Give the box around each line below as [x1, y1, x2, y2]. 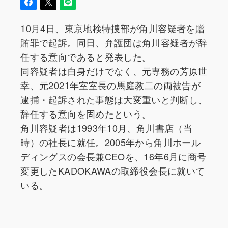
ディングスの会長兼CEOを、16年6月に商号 [20, 149, 207, 163]
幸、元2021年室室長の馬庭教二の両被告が [20, 78, 201, 92]
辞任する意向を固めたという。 [20, 106, 152, 120]
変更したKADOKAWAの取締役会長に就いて [20, 163, 205, 177]
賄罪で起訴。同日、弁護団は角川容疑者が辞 [20, 35, 208, 49]
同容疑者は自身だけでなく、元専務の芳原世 [20, 64, 208, 77]
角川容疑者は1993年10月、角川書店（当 [20, 121, 192, 134]
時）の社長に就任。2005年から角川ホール [20, 135, 201, 149]
